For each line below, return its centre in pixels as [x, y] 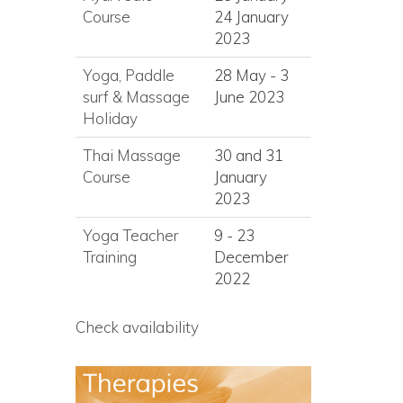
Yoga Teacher [130, 235]
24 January [251, 17]
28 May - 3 [251, 75]
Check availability [137, 327]
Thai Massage [131, 155]
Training [109, 257]
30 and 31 [248, 155]
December [251, 257]
